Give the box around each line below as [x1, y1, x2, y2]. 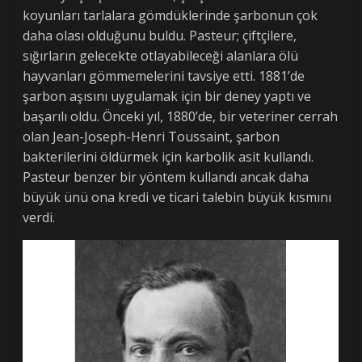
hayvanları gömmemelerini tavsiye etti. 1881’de [23, 67, 305, 86]
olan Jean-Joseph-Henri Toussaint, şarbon [23, 128, 280, 146]
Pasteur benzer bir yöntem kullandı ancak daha [23, 168, 309, 187]
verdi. [23, 208, 56, 227]
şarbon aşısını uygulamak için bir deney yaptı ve [23, 87, 312, 106]
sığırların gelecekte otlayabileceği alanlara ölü [23, 47, 299, 65]
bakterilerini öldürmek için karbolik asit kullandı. [23, 148, 314, 166]
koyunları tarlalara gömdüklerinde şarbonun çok [23, 6, 318, 25]
